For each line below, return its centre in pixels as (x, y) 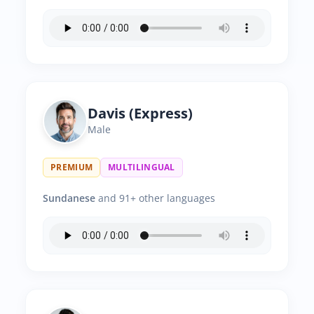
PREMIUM (72, 167)
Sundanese (69, 198)
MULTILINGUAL (142, 167)
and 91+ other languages (155, 198)
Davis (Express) (140, 113)
